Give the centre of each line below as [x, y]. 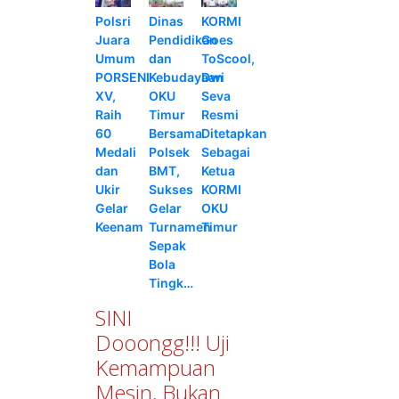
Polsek [169, 151]
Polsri [113, 20]
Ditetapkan [235, 133]
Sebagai [226, 151]
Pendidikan [183, 39]
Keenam [119, 226]
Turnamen [179, 226]
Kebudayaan [186, 77]
